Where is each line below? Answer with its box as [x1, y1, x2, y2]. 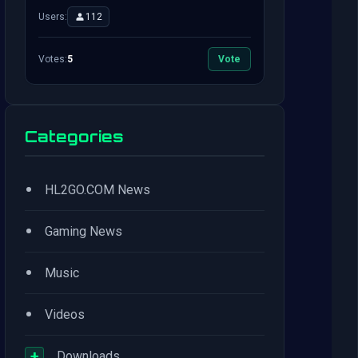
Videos [45, 307, 85, 322]
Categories [25, 127, 123, 146]
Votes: [38, 54, 67, 65]
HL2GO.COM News [45, 182, 150, 197]
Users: [38, 11, 67, 22]
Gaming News [45, 224, 122, 239]
